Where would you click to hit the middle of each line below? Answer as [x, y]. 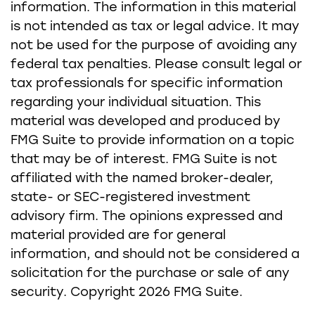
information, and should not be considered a [155, 255]
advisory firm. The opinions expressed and [147, 217]
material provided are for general [118, 236]
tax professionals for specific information [147, 84]
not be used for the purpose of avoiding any [154, 46]
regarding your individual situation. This [136, 103]
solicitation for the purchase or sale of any [150, 274]
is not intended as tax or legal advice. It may [155, 27]
